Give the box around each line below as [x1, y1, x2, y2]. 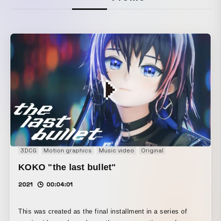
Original [141, 147, 163, 155]
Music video [99, 147, 134, 155]
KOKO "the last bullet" [18, 162, 116, 173]
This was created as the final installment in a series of [18, 208, 187, 216]
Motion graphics [43, 147, 92, 155]
